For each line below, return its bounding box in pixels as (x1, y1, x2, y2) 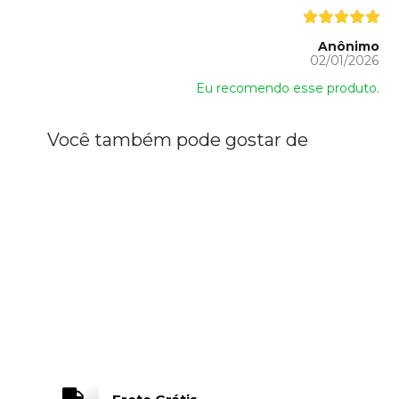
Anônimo (317, 37, 379, 54)
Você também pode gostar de (47, 128, 308, 151)
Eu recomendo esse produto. (195, 79, 379, 96)
